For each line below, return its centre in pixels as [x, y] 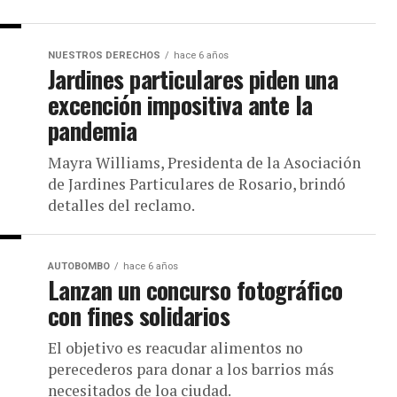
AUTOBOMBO [79, 266]
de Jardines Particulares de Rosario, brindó [197, 184]
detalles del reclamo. [121, 205]
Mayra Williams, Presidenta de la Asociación [204, 163]
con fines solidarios [139, 315]
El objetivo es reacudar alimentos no [175, 348]
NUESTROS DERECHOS [104, 55]
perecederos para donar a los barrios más [191, 369]
